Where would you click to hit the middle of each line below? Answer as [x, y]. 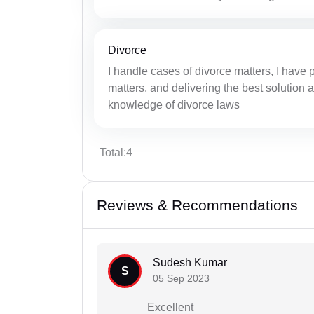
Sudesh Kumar [190, 263]
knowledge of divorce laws [174, 105]
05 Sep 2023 [181, 279]
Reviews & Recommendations [197, 205]
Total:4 [116, 153]
